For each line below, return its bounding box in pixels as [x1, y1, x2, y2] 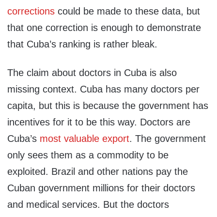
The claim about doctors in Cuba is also [7, 67, 177, 78]
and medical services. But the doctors [7, 199, 170, 210]
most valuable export [40, 133, 130, 144]
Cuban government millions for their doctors [7, 183, 196, 194]
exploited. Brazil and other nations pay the [7, 166, 188, 177]
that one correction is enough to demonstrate [7, 22, 201, 33]
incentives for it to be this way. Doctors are [7, 117, 191, 128]
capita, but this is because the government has [7, 100, 209, 111]
